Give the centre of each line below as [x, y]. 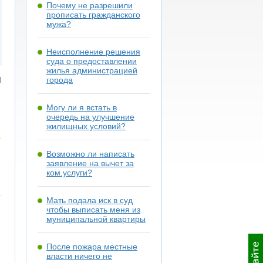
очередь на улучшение [90, 117]
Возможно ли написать [90, 154]
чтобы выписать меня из [93, 210]
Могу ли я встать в [82, 107]
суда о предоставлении [92, 61]
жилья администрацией [92, 70]
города [60, 80]
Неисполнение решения [93, 52]
